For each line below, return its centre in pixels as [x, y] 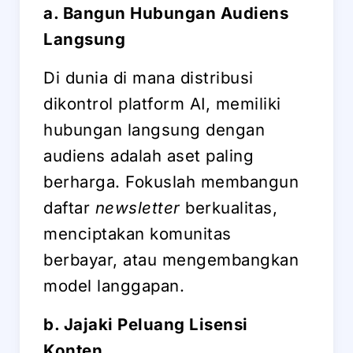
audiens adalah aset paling [149, 156]
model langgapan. [114, 286]
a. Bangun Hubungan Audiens [166, 13]
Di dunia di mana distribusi [149, 78]
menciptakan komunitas [137, 234]
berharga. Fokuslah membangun [171, 182]
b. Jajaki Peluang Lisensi [146, 325]
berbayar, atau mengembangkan [171, 260]
